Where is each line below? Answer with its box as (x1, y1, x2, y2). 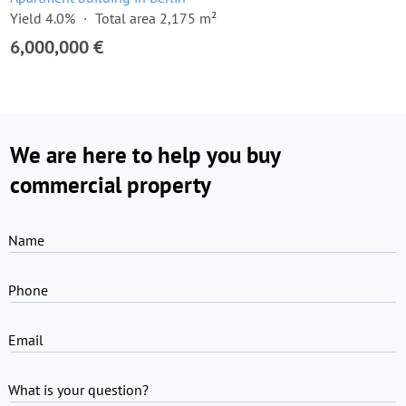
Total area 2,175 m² (95, 9, 217, 27)
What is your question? (8, 381, 149, 399)
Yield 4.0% (10, 9, 75, 27)
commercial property (10, 170, 211, 199)
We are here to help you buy (10, 140, 280, 169)
